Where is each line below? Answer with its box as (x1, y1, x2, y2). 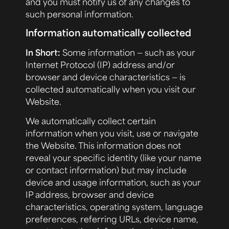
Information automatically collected (26, 26, 191, 38)
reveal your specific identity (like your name (26, 152, 201, 164)
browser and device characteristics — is (26, 71, 186, 82)
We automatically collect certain (26, 115, 156, 127)
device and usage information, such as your (26, 176, 201, 188)
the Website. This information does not (26, 140, 181, 151)
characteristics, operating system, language (26, 201, 203, 213)
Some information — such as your (62, 46, 195, 58)
